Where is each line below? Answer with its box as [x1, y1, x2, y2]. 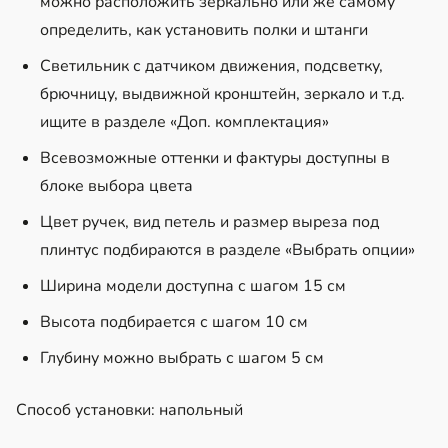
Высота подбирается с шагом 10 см [40, 310, 308, 333]
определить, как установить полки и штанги [40, 18, 372, 41]
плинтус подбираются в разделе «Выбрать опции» [40, 238, 415, 261]
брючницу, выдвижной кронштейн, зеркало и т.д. [40, 82, 405, 105]
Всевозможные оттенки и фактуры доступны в [40, 146, 390, 169]
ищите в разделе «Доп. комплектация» [40, 110, 333, 133]
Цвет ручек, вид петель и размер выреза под [40, 210, 379, 233]
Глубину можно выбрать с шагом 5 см [40, 346, 324, 369]
